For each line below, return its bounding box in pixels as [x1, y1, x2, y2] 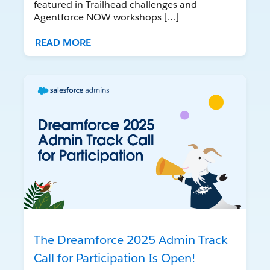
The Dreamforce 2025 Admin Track [34, 232, 228, 248]
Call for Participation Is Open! [34, 250, 195, 266]
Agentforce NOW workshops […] [34, 10, 179, 24]
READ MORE [35, 36, 91, 49]
